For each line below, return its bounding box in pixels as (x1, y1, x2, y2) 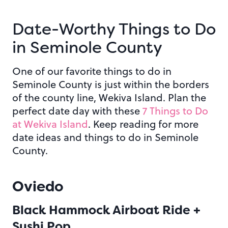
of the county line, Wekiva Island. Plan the (12, 90, 206, 105)
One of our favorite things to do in (12, 64, 172, 79)
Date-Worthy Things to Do (12, 18, 216, 40)
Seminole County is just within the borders (12, 77, 209, 92)
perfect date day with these (12, 103, 142, 119)
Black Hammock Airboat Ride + (12, 202, 201, 219)
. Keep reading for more (88, 117, 198, 132)
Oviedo (12, 177, 64, 196)
